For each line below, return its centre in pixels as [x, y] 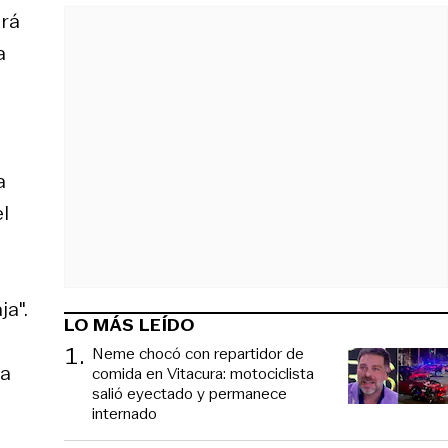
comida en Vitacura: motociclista [203, 373]
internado [124, 413]
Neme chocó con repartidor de [198, 353]
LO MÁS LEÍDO [129, 324]
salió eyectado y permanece [189, 393]
